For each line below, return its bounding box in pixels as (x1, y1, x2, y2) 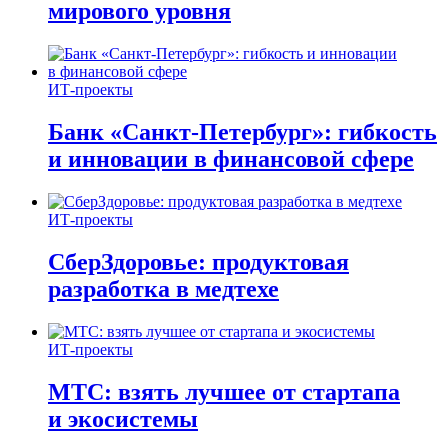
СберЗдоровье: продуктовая (48, 248, 349, 275)
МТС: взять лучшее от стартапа (48, 378, 400, 405)
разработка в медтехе (48, 275, 279, 302)
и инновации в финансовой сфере (48, 146, 414, 173)
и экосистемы (48, 405, 198, 432)
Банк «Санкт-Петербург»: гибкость (48, 119, 437, 146)
